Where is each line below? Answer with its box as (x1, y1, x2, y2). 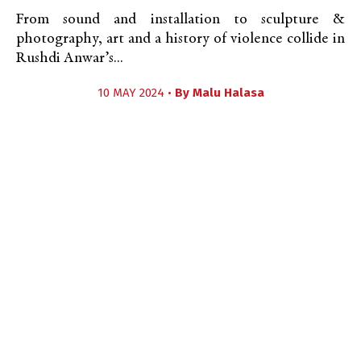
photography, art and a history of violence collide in (16, 31, 345, 47)
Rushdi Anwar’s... (16, 51, 123, 66)
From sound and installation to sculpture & (16, 12, 345, 27)
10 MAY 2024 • (97, 85, 175, 100)
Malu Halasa (192, 85, 264, 100)
